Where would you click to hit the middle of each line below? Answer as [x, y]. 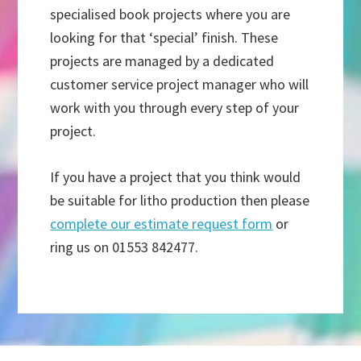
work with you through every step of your [175, 107]
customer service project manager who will [180, 84]
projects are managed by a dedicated [162, 60]
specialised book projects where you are [170, 14]
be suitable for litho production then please [180, 200]
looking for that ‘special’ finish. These [164, 37]
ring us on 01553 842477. [124, 247]
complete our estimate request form [162, 223]
